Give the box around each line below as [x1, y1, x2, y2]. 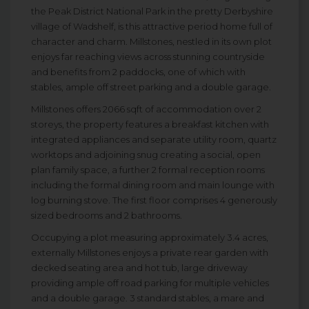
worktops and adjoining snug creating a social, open [31, 149, 261, 161]
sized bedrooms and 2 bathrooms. [31, 210, 182, 221]
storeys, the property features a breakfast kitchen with [31, 119, 269, 130]
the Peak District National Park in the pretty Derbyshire [31, 6, 273, 17]
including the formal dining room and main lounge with [31, 179, 275, 191]
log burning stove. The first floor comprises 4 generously [31, 195, 277, 206]
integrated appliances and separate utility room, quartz [31, 134, 277, 146]
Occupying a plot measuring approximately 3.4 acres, [31, 232, 268, 243]
